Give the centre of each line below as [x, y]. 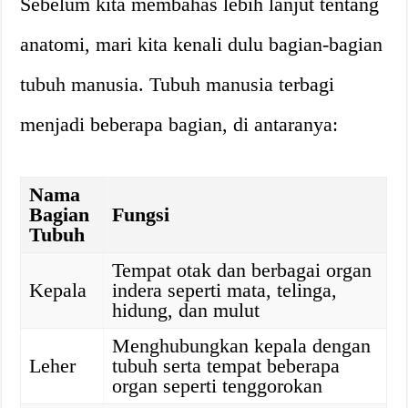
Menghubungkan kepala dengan [242, 346]
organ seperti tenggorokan [218, 386]
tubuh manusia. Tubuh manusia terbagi [178, 84]
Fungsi [141, 214]
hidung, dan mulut [186, 310]
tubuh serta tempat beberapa [226, 366]
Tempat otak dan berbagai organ [242, 270]
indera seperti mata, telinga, [225, 290]
